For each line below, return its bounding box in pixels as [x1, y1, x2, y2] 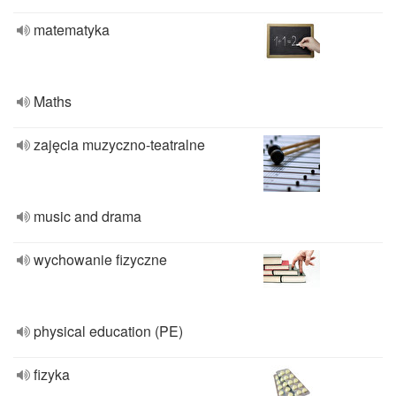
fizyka [34, 364, 70, 385]
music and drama [34, 206, 141, 226]
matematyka [34, 19, 110, 40]
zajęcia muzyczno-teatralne [34, 134, 205, 155]
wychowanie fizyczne [34, 249, 167, 270]
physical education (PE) [34, 321, 183, 341]
